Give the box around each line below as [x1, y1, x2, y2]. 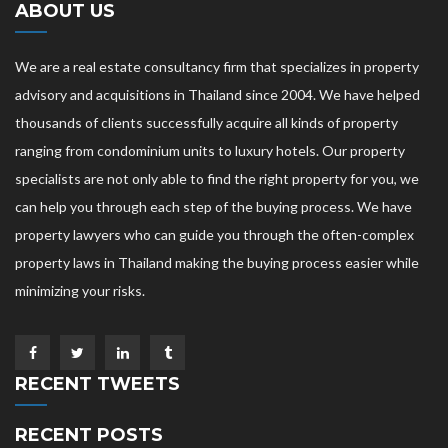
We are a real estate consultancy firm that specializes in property [15, 58, 419, 75]
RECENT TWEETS [15, 373, 180, 395]
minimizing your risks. [15, 282, 145, 299]
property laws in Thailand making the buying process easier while [15, 254, 419, 271]
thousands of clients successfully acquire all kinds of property [15, 114, 398, 131]
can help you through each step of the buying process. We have [15, 198, 412, 215]
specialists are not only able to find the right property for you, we [15, 170, 419, 187]
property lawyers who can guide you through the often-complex [15, 226, 414, 243]
